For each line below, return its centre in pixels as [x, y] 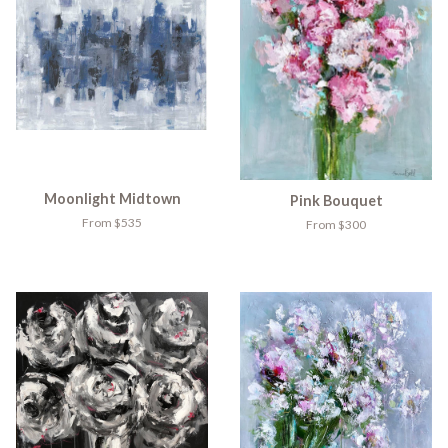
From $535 [112, 222]
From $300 [336, 224]
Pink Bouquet [336, 200]
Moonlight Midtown [112, 198]
